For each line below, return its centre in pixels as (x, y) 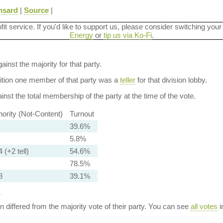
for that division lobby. (171, 80)
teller (127, 80)
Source (36, 10)
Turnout (82, 114)
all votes (204, 206)
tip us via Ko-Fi (127, 35)
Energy (81, 35)
